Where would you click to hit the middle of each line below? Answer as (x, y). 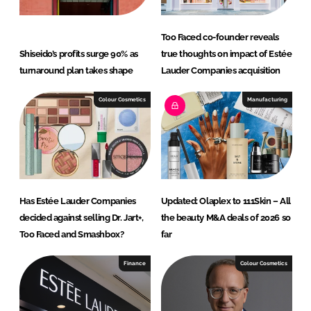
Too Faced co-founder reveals (220, 37)
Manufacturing (267, 100)
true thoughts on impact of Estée (226, 54)
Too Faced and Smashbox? (72, 235)
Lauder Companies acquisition (220, 71)
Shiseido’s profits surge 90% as (78, 54)
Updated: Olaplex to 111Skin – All (226, 201)
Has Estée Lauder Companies (77, 201)
